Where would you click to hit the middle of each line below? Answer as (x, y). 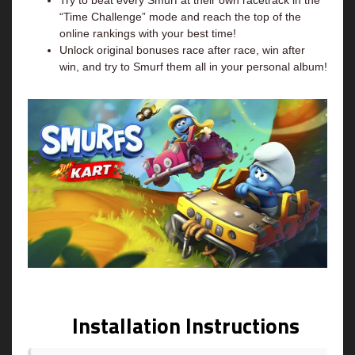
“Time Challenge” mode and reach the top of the (180, 17)
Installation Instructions (185, 326)
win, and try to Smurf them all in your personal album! (193, 67)
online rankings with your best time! (148, 33)
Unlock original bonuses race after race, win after (182, 50)
